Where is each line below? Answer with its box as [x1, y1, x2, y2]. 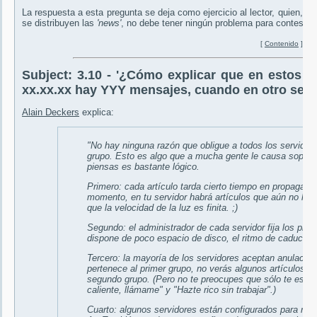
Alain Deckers [22, 107, 79, 118]
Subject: [22, 68, 77, 83]
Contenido [265, 40, 299, 48]
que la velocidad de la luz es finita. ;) [87, 202, 238, 214]
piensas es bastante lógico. [87, 161, 200, 173]
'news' [97, 18, 121, 29]
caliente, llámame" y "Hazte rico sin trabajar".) [87, 284, 276, 296]
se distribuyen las [22, 18, 97, 29]
